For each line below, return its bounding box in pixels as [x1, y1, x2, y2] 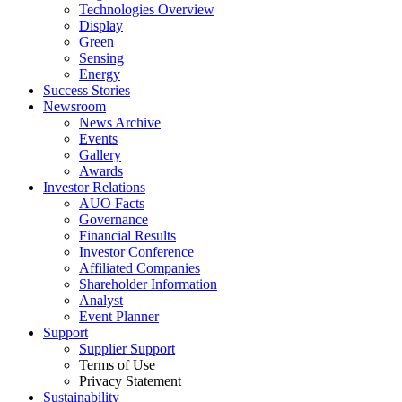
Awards [79, 163, 123, 179]
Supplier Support [79, 341, 175, 356]
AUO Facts [79, 196, 144, 211]
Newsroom [43, 99, 106, 114]
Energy [79, 66, 120, 82]
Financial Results [79, 228, 176, 243]
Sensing [79, 50, 124, 66]
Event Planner [79, 309, 159, 324]
